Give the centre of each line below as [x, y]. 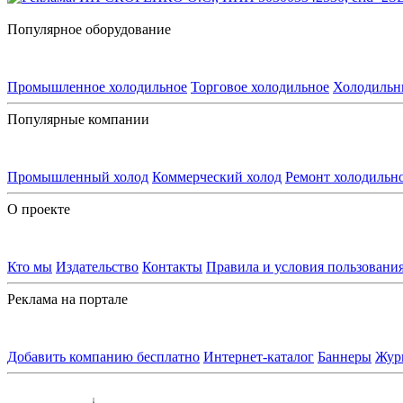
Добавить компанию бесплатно [103, 357]
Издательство [97, 267]
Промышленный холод [78, 177]
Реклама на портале [67, 300]
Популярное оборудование [89, 30]
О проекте [39, 210]
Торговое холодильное [260, 87]
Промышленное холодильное [97, 87]
